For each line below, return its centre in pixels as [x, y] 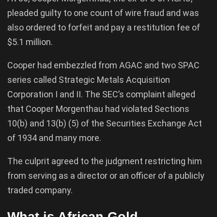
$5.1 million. [30, 42]
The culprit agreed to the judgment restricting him [105, 161]
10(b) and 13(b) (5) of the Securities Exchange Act [105, 123]
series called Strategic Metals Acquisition [89, 79]
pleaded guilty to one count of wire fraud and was [103, 13]
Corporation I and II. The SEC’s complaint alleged [101, 94]
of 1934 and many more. [54, 138]
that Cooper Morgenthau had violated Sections [98, 108]
